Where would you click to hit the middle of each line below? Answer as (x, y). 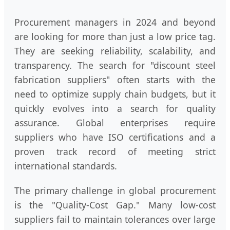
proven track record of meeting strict (115, 151)
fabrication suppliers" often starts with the (115, 79)
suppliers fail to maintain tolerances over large (115, 219)
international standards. (66, 166)
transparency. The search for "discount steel (115, 65)
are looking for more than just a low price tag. (115, 36)
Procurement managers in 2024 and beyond (115, 22)
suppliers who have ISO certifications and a (115, 137)
